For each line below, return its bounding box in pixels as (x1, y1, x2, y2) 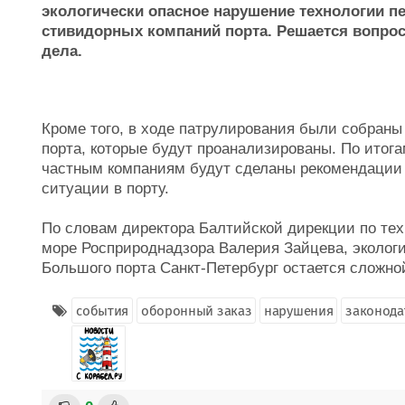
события (76, 303, 129, 319)
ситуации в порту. (42, 180, 169, 197)
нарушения (264, 303, 334, 319)
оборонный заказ (140, 303, 252, 319)
